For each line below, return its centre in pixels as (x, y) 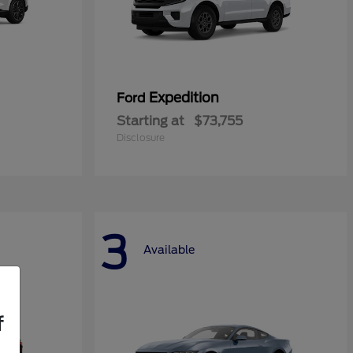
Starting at (150, 121)
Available (169, 250)
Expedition (184, 98)
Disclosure (141, 137)
